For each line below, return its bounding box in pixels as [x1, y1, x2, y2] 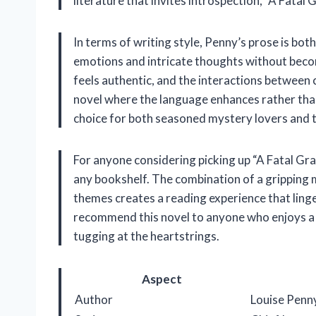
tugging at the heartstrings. [73, 229, 219, 244]
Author [75, 292, 113, 308]
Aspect [142, 272, 182, 287]
